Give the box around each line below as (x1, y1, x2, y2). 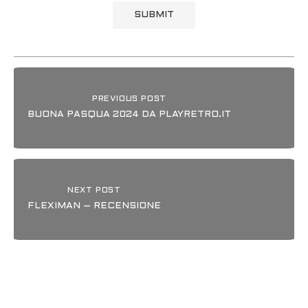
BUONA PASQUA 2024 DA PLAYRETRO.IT (27, 110, 231, 120)
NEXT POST (67, 186, 121, 195)
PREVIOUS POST (92, 95, 166, 104)
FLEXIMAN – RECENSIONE (27, 201, 161, 211)
